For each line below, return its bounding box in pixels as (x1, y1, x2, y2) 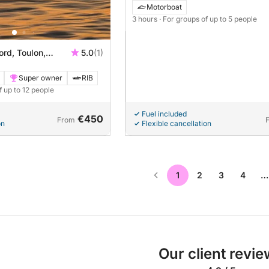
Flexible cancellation (142, 118, 211, 128)
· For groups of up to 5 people (159, 14, 257, 23)
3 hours (132, 14, 159, 23)
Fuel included (142, 109, 187, 118)
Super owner (19, 73, 62, 82)
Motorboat (147, 2, 182, 11)
